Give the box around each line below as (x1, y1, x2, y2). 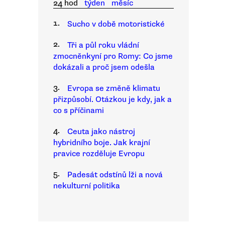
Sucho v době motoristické (67, 19, 165, 29)
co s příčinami (53, 105, 104, 116)
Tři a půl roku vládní (67, 40, 139, 50)
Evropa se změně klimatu (67, 83, 160, 93)
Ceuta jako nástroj (67, 127, 135, 137)
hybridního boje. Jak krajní (53, 138, 150, 148)
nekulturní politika (53, 181, 120, 191)
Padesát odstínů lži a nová (67, 170, 163, 180)
